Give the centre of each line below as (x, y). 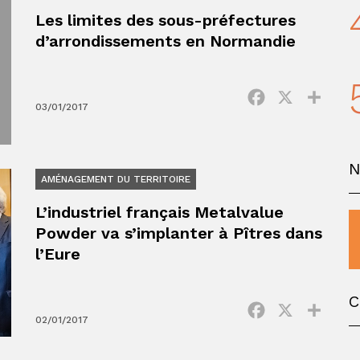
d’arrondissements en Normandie (166, 41)
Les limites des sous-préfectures (166, 20)
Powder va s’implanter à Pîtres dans (179, 233)
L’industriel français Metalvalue (160, 213)
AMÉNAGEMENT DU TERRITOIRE (116, 180)
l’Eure (58, 254)
